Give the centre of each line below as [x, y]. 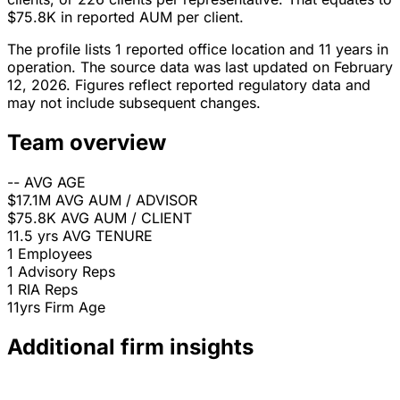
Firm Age [75, 308]
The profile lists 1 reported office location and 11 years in [198, 50]
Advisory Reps [67, 272]
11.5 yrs [33, 236]
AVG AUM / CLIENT [126, 218]
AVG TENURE [108, 236]
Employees [55, 254]
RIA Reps [48, 290]
